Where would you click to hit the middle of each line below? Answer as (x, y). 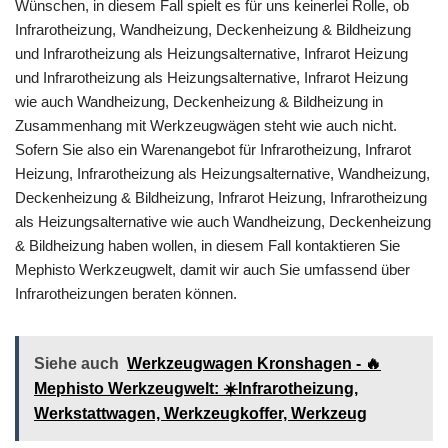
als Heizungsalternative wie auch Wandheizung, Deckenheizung (223, 221)
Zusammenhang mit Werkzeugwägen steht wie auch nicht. (206, 125)
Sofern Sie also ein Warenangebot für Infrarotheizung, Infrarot (213, 149)
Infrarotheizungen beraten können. (126, 293)
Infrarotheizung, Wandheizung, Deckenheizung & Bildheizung (213, 29)
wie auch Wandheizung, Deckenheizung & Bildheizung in (199, 101)
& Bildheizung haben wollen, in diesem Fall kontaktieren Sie (207, 245)
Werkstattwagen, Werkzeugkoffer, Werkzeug (200, 413)
